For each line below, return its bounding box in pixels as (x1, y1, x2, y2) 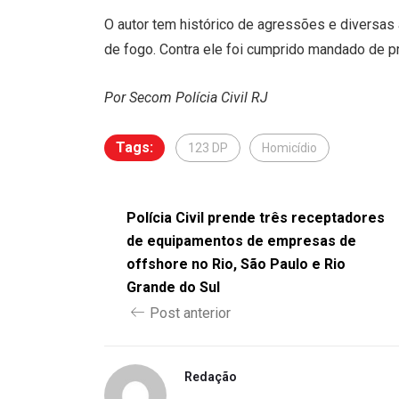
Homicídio (262, 140, 317, 155)
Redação (184, 369, 237, 384)
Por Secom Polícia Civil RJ (104, 88, 268, 106)
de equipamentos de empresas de (126, 232, 356, 249)
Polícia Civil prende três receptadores (126, 208, 385, 226)
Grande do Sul (126, 278, 220, 296)
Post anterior (150, 304, 231, 322)
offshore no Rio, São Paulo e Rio (126, 255, 346, 273)
